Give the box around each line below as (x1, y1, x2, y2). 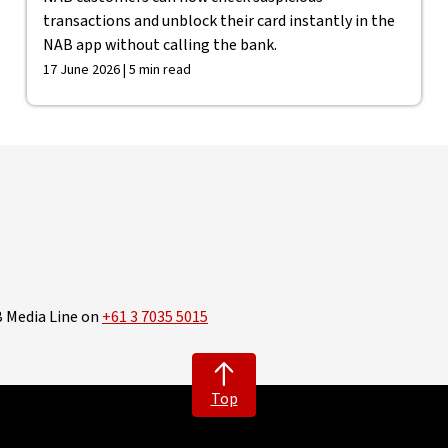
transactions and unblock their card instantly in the (42, 10, 395, 32)
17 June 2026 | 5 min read (42, 60, 191, 80)
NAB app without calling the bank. (42, 34, 277, 56)
